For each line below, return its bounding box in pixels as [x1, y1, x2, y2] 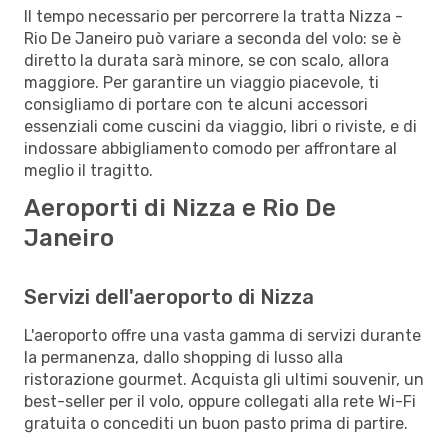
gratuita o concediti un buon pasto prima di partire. [24, 413, 408, 433]
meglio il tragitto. [24, 160, 153, 180]
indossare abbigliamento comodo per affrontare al [24, 138, 397, 158]
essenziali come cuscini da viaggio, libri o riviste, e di [24, 116, 417, 136]
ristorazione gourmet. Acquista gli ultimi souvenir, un [24, 369, 424, 389]
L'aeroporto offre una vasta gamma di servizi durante [24, 325, 421, 345]
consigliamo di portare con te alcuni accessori [24, 94, 368, 114]
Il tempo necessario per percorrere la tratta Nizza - [24, 6, 403, 26]
